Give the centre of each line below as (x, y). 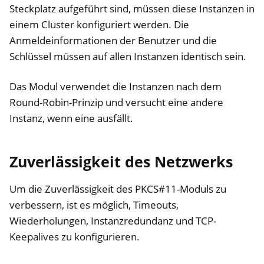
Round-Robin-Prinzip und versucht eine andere (116, 102)
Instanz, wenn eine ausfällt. (71, 118)
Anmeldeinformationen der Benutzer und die (113, 40)
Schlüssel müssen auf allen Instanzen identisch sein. (128, 56)
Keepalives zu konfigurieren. (75, 237)
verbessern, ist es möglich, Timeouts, (94, 205)
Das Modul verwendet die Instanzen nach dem (115, 86)
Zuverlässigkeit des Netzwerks (121, 161)
